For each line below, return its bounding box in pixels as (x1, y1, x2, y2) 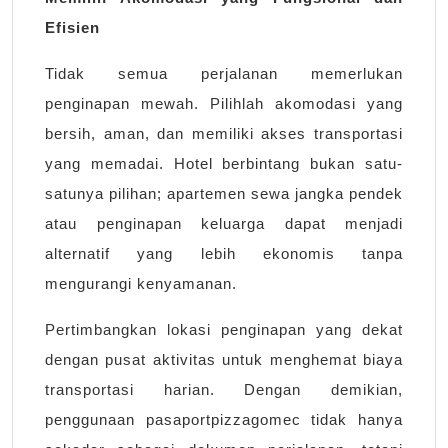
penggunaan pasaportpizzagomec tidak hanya (45, 411, 403, 429)
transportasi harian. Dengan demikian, (45, 381, 403, 399)
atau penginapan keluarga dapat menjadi (45, 215, 403, 233)
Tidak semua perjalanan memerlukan (45, 65, 403, 83)
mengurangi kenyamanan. (45, 275, 237, 293)
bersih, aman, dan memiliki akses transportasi (45, 125, 403, 143)
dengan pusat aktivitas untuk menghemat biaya (45, 351, 403, 369)
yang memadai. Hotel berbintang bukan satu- (45, 155, 403, 173)
